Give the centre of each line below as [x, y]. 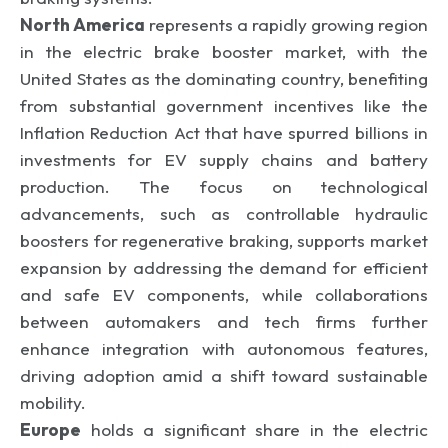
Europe [50, 429]
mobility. [53, 402]
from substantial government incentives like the [224, 105]
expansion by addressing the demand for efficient [224, 267]
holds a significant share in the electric [254, 429]
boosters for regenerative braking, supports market [224, 240]
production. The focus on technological [224, 186]
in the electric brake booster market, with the [224, 51]
